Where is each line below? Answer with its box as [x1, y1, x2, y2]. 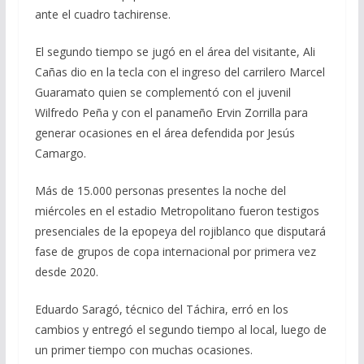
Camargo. [34, 145, 86, 161]
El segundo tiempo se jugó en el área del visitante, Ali [34, 43, 315, 59]
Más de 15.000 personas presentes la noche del [34, 182, 286, 198]
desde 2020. [34, 263, 98, 279]
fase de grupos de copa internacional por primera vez [34, 243, 316, 259]
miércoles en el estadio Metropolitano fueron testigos [34, 202, 319, 219]
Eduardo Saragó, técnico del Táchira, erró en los [34, 301, 288, 317]
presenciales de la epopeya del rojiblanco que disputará [34, 223, 326, 239]
